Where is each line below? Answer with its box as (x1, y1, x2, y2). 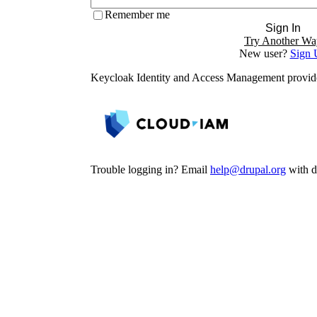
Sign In (265, 22, 301, 35)
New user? (238, 47, 290, 60)
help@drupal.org (210, 163, 286, 176)
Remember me (105, 8, 170, 21)
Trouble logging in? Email (91, 163, 210, 176)
